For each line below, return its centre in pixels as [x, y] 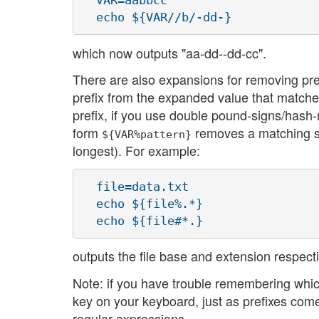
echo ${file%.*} [142, 203]
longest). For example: [136, 151]
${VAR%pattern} [147, 135]
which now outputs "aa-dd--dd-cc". [169, 52]
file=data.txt [135, 186]
